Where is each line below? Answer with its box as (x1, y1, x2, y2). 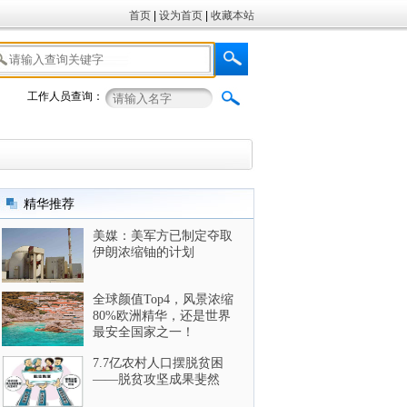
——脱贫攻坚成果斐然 (93, 372, 220, 386)
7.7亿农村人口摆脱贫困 (93, 356, 223, 370)
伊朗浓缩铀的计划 (93, 245, 194, 259)
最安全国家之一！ (93, 325, 194, 339)
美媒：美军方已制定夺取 (93, 229, 233, 243)
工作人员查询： (27, 90, 104, 103)
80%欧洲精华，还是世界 (93, 309, 231, 323)
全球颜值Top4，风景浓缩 (93, 293, 233, 306)
